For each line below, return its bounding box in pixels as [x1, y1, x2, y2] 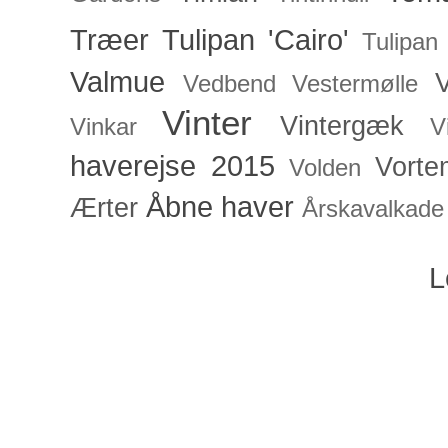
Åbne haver [146, 190, 294, 224]
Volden [289, 155, 362, 182]
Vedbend [182, 71, 276, 98]
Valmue [70, 65, 165, 99]
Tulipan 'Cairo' [161, 23, 349, 57]
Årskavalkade [302, 196, 444, 223]
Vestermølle [292, 71, 419, 98]
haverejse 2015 [70, 149, 275, 183]
